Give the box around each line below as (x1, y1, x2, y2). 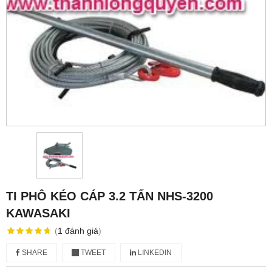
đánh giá (64, 226, 98, 236)
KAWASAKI (6, 206, 70, 220)
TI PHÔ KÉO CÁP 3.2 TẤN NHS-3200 (6, 189, 213, 203)
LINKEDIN (136, 248, 172, 257)
